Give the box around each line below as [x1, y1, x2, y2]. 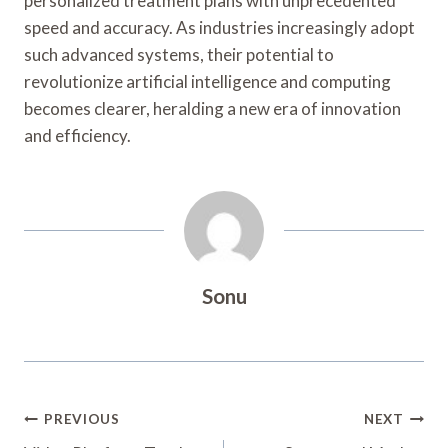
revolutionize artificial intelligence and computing [24, 70, 391, 92]
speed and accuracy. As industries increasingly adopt [24, 16, 415, 38]
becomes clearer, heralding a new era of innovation [24, 97, 401, 119]
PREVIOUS [44, 411, 120, 428]
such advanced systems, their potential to [24, 43, 334, 65]
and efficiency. [24, 124, 131, 146]
